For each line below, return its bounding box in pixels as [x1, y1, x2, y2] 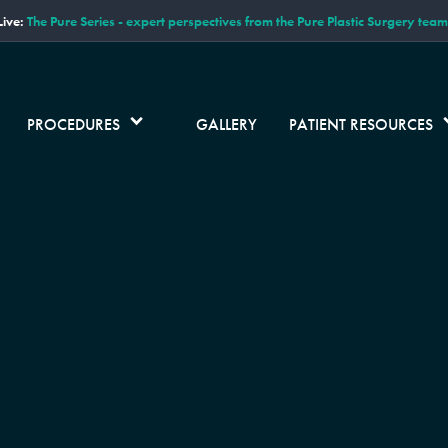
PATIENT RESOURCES [288, 114, 433, 136]
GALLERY [195, 114, 257, 136]
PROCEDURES [26, 114, 120, 136]
